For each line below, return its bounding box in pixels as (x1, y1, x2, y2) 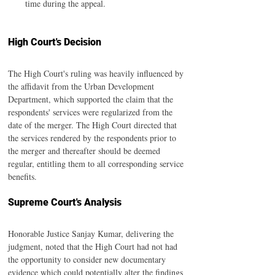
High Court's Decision (8, 36, 101, 48)
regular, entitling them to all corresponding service (8, 158, 186, 169)
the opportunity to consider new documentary (8, 254, 168, 265)
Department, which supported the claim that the (8, 93, 176, 105)
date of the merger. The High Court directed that (8, 119, 179, 131)
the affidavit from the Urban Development (8, 80, 157, 92)
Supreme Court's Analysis (8, 196, 122, 208)
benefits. (8, 171, 37, 182)
